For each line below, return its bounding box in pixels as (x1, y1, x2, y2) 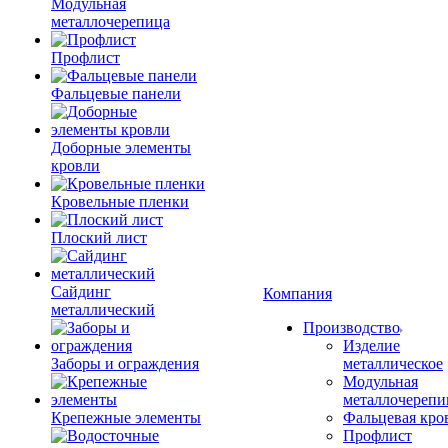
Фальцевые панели (51, 85, 181, 102)
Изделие (343, 337, 400, 354)
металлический (51, 301, 155, 318)
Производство (303, 319, 400, 336)
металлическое (343, 355, 443, 372)
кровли (51, 157, 100, 174)
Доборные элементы (51, 139, 191, 156)
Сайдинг (51, 283, 111, 300)
